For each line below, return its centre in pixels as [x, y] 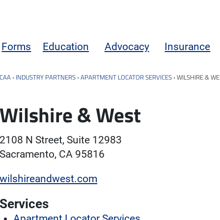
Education [66, 46]
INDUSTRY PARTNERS [46, 77]
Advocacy [127, 46]
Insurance [188, 46]
